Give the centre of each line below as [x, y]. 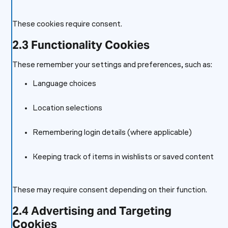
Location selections [67, 108]
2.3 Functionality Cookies [81, 45]
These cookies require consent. [67, 24]
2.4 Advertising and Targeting [92, 211]
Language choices [64, 84]
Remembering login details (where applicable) [112, 133]
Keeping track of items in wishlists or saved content [123, 157]
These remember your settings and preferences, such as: [112, 65]
